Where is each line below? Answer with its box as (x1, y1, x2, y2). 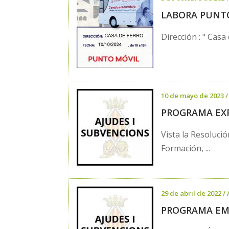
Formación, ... (161, 142, 211, 154)
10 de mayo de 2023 (161, 90, 224, 100)
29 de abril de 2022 (161, 188, 222, 198)
